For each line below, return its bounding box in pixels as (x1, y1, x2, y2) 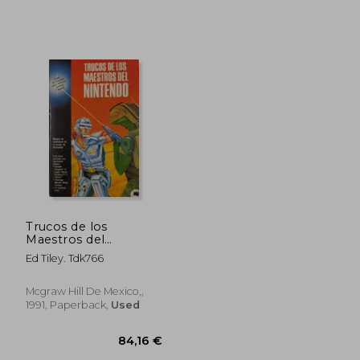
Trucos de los (26, 219, 108, 234)
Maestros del (26, 231, 105, 247)
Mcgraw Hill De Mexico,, (26, 284, 145, 297)
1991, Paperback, (26, 298, 112, 311)
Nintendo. (26, 244, 88, 260)
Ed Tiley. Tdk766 (26, 252, 104, 264)
